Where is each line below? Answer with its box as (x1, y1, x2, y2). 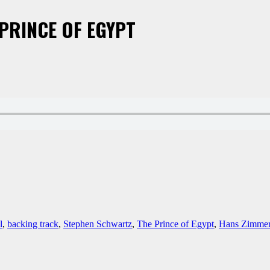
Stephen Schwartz (63, 218, 132, 229)
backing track (7, 218, 58, 229)
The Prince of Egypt (137, 218, 214, 229)
